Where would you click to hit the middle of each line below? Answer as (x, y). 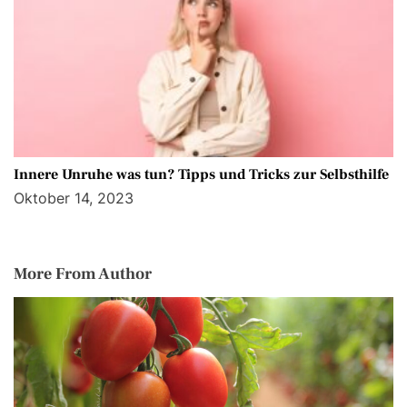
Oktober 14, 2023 (74, 199)
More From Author (83, 274)
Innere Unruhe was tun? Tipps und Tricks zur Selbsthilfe (201, 175)
